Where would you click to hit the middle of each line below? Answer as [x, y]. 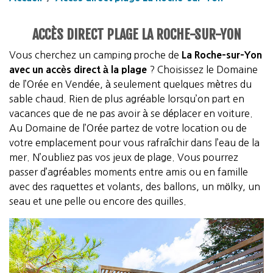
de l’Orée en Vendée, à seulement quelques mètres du [130, 84]
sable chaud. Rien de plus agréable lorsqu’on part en [127, 99]
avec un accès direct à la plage [78, 69]
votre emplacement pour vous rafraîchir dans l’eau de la [134, 143]
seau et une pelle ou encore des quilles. [98, 201]
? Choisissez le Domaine [202, 69]
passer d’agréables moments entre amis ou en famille [129, 172]
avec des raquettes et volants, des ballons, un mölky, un [135, 186]
